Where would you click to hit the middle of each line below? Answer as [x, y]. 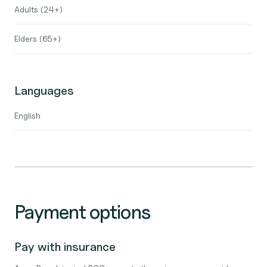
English [27, 115]
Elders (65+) [38, 38]
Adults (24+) [38, 9]
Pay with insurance [65, 247]
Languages [44, 91]
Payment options [82, 212]
